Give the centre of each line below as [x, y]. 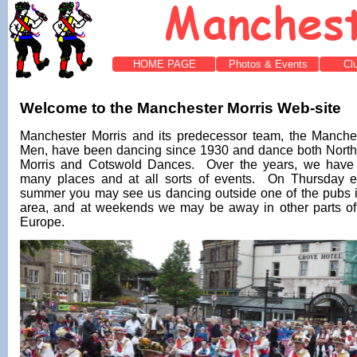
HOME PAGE [164, 64]
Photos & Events [268, 64]
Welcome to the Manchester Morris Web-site [180, 108]
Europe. [42, 222]
